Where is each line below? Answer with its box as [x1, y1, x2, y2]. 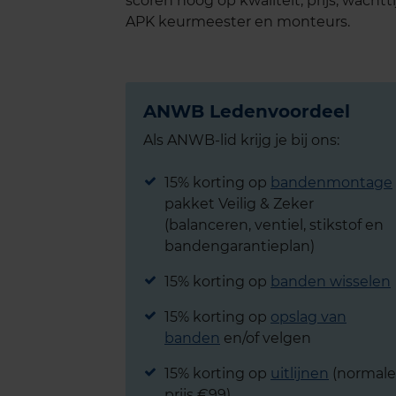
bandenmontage [270, 173, 392, 191]
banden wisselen [270, 272, 391, 290]
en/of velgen [220, 329, 311, 346]
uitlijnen [270, 364, 329, 382]
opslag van [270, 308, 346, 325]
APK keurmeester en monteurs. [126, 12, 350, 30]
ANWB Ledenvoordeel [143, 100, 350, 122]
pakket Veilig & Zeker [164, 194, 314, 212]
